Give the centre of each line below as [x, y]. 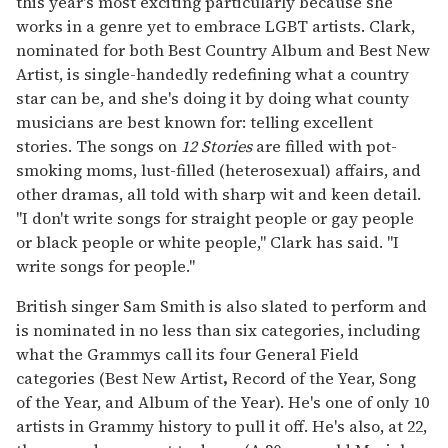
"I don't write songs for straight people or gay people [215, 218]
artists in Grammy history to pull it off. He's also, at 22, [221, 426]
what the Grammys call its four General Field [187, 354]
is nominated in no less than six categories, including [218, 330]
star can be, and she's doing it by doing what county [212, 98]
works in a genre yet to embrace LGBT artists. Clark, [215, 26]
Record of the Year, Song [322, 378]
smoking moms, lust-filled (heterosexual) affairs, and [218, 170]
